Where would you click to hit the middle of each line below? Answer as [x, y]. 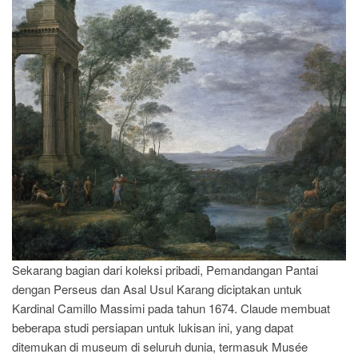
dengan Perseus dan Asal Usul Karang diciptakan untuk [157, 288]
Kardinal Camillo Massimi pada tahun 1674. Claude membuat [171, 308]
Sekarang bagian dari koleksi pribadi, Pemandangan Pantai [165, 269]
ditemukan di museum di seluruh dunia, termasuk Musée [160, 346]
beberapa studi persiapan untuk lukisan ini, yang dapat [153, 327]
